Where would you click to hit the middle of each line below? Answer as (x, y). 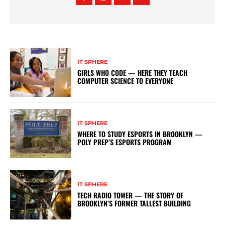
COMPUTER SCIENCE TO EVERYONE (126, 81)
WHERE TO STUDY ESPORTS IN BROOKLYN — (140, 134)
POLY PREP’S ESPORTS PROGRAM (125, 142)
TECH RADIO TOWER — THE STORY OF (131, 195)
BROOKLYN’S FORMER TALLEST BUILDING (134, 203)
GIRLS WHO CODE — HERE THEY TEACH (133, 73)
